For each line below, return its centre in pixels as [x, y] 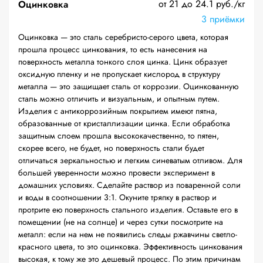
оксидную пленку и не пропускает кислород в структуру [119, 74]
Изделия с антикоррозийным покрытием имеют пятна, [118, 111]
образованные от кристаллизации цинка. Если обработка [124, 123]
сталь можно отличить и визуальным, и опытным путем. [119, 99]
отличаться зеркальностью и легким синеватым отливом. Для [130, 160]
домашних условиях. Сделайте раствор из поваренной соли [129, 185]
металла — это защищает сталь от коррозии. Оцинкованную [128, 86]
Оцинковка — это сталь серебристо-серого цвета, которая [123, 37]
